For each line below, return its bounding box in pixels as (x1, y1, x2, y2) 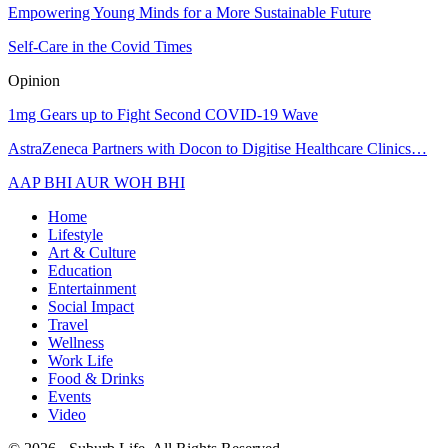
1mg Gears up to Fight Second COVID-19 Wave (8, 106, 318, 124)
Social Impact (48, 298, 134, 316)
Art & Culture (48, 244, 136, 262)
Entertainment (48, 280, 136, 298)
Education (48, 262, 112, 280)
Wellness (48, 334, 104, 352)
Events (48, 388, 91, 406)
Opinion (8, 72, 60, 90)
